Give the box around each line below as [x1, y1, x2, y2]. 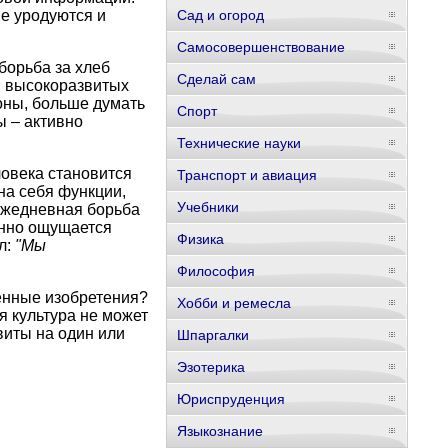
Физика [176, 231, 224, 247]
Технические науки [176, 135, 301, 151]
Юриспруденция [176, 391, 285, 407]
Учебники [176, 199, 239, 215]
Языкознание [176, 423, 263, 439]
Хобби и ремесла [176, 295, 291, 311]
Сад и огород [176, 7, 264, 23]
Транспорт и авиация [176, 167, 317, 183]
